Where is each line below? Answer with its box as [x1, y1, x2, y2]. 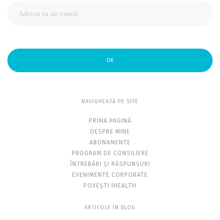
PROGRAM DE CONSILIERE [71, 149, 149, 157]
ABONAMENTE [89, 138, 131, 146]
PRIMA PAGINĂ [88, 117, 132, 124]
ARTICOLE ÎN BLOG [84, 204, 136, 211]
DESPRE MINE [90, 128, 130, 135]
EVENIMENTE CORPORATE [72, 171, 148, 178]
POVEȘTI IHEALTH [83, 182, 137, 189]
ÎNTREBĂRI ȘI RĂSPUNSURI [70, 160, 150, 167]
